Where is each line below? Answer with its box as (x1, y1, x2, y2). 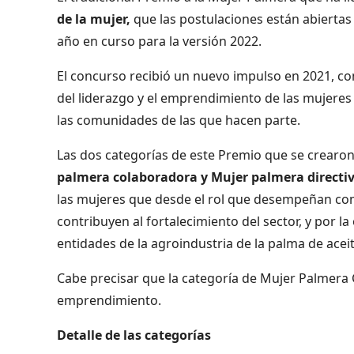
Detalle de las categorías (57, 326, 211, 344)
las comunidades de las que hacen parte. (57, 111, 300, 129)
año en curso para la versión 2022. (57, 32, 262, 50)
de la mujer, (57, 9, 130, 28)
